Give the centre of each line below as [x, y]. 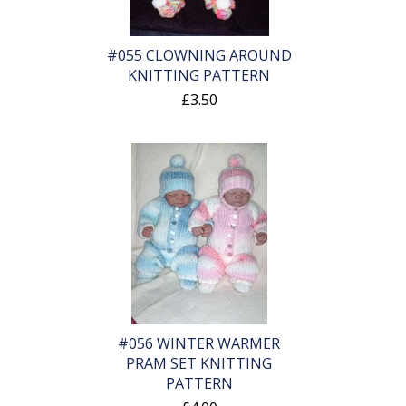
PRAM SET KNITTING [199, 364]
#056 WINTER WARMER [199, 344]
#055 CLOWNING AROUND [199, 56]
